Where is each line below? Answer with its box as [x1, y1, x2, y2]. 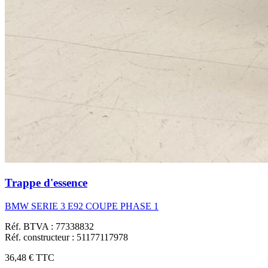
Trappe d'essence [5, 176, 87, 190]
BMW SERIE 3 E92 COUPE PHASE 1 [5, 200, 159, 211]
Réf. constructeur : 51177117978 [5, 232, 128, 242]
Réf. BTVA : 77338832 [5, 221, 94, 232]
